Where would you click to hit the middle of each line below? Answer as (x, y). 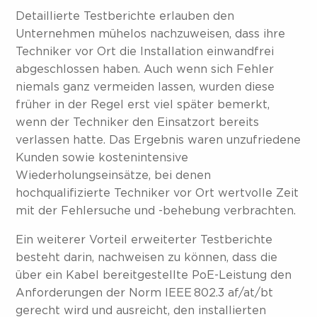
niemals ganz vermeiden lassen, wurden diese (145, 87)
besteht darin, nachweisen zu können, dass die (147, 258)
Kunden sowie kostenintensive (102, 158)
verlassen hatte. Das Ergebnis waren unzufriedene (158, 140)
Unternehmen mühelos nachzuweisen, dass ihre (151, 34)
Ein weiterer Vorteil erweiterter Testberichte (144, 240)
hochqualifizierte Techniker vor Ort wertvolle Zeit (157, 193)
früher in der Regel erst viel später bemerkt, (143, 105)
